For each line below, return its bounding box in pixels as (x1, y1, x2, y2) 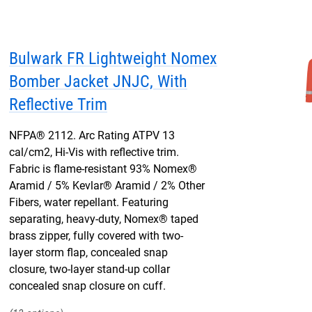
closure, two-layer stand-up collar (9, 263, 170, 276)
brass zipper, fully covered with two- (9, 229, 183, 242)
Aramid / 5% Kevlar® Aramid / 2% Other (9, 179, 205, 192)
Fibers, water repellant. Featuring (9, 196, 169, 209)
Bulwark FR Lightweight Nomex (9, 49, 217, 68)
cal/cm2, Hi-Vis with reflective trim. (9, 146, 179, 159)
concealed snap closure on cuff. (9, 279, 166, 292)
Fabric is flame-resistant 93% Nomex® (9, 162, 197, 175)
